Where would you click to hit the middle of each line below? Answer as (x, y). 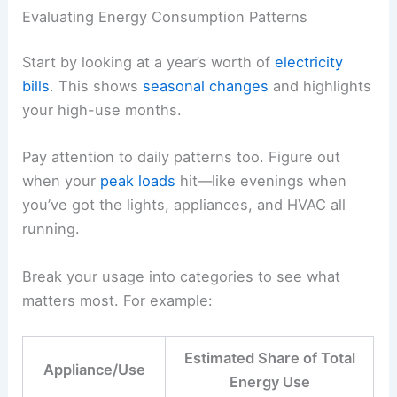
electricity (309, 62)
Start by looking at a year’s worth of (149, 62)
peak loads (138, 181)
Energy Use (269, 381)
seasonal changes (206, 86)
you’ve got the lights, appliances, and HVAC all (184, 205)
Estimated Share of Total (269, 358)
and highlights (320, 86)
